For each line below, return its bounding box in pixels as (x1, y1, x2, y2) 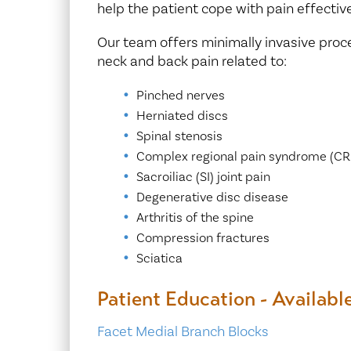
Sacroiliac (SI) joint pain (136, 168, 270, 186)
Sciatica (136, 250, 183, 267)
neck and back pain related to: (96, 52, 287, 71)
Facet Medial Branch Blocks (96, 323, 269, 342)
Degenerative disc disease (136, 189, 288, 206)
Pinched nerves (136, 87, 225, 104)
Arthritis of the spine (136, 209, 254, 226)
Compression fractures (136, 230, 270, 247)
